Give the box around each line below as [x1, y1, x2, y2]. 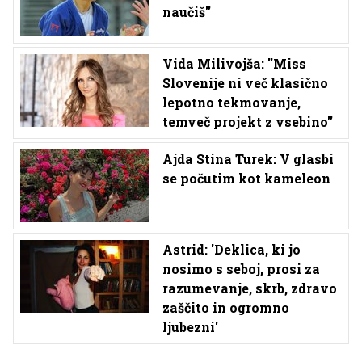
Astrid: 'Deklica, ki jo [162, 240, 301, 258]
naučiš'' [162, 2, 211, 20]
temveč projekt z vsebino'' [162, 112, 333, 130]
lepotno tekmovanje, [162, 93, 301, 111]
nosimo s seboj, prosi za [162, 259, 320, 277]
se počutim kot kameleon [162, 169, 330, 187]
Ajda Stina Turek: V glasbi [162, 149, 334, 167]
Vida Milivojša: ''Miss [162, 54, 306, 72]
